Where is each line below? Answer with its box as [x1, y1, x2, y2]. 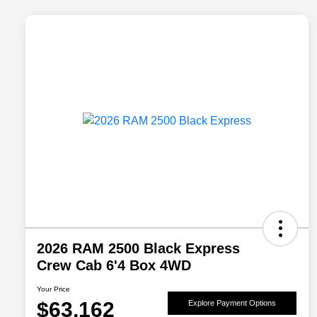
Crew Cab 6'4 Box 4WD [37, 258, 191, 274]
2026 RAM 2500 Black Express [37, 241, 240, 257]
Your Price [37, 285, 70, 294]
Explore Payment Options [188, 298, 276, 307]
